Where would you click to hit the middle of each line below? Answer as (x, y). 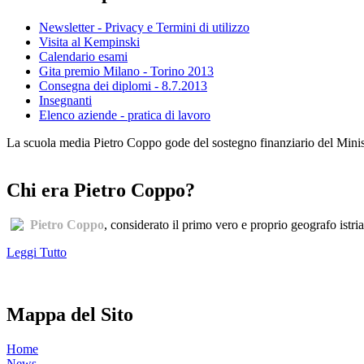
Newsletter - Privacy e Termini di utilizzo (144, 28)
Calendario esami (83, 57)
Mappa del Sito (70, 315)
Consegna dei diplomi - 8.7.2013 (123, 86)
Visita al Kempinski (89, 42)
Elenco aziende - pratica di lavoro (125, 115)
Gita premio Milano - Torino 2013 (126, 71)
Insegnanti (65, 101)
